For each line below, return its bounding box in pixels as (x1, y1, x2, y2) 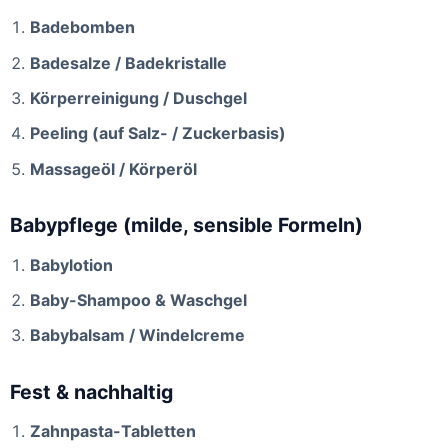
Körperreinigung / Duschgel (30, 87, 247, 108)
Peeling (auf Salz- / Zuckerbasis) (30, 123, 286, 144)
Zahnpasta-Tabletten (30, 421, 196, 442)
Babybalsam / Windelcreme (30, 325, 245, 346)
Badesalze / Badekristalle (30, 52, 227, 73)
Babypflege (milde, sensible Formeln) (10, 212, 363, 237)
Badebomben (30, 17, 135, 38)
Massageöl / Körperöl (30, 158, 197, 179)
